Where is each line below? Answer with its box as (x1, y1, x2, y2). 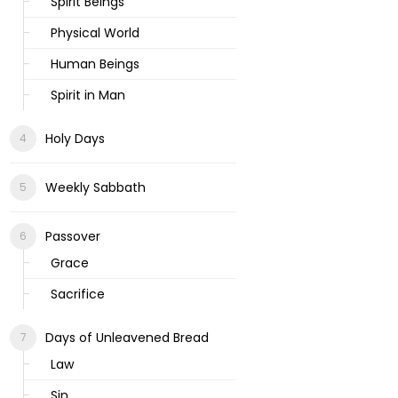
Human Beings (51, 55, 140, 73)
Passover (45, 227, 101, 245)
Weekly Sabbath (45, 179, 147, 196)
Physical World (51, 24, 140, 42)
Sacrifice (51, 285, 106, 303)
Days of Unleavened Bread (45, 329, 210, 346)
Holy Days (45, 130, 106, 147)
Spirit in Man (51, 86, 126, 104)
